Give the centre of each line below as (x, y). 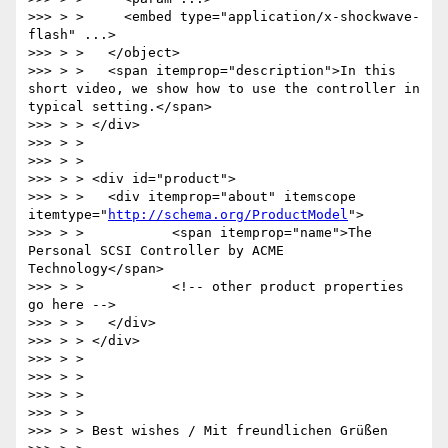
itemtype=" (68, 215)
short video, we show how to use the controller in (224, 89)
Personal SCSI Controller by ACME (156, 251)
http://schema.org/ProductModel (228, 215)
